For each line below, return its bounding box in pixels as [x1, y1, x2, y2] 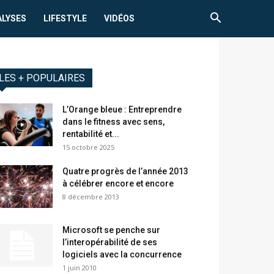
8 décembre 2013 [62, 192, 119, 202]
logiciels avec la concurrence [62, 250, 182, 260]
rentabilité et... [62, 129, 119, 139]
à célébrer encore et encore [62, 179, 174, 189]
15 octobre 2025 [62, 143, 114, 152]
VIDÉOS [104, 13, 135, 23]
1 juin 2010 [62, 263, 97, 273]
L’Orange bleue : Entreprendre [62, 105, 182, 115]
